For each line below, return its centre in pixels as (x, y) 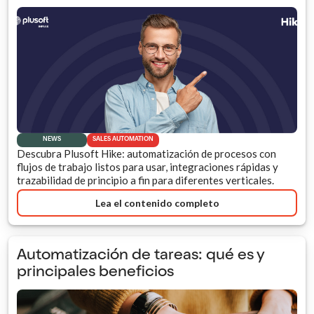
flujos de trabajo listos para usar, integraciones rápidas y (148, 167)
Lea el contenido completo (157, 203)
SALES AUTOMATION (123, 140)
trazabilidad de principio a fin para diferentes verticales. (145, 180)
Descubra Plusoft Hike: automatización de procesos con (146, 154)
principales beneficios (95, 273)
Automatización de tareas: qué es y (141, 256)
